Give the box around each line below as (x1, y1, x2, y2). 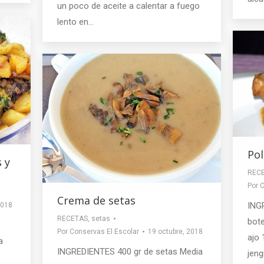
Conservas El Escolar (70, 227, 139, 236)
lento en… (57, 16, 94, 27)
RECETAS (57, 214, 88, 223)
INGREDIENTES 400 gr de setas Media (57, 246, 203, 257)
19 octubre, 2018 (148, 227, 203, 236)
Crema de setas (57, 193, 136, 207)
